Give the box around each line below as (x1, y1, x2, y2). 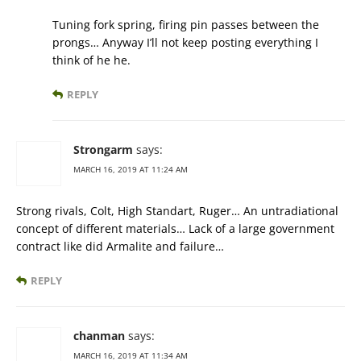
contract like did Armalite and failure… (16, 239, 224, 255)
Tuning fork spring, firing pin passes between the (52, 17, 319, 33)
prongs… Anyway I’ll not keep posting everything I (52, 35, 318, 51)
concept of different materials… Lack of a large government (16, 221, 334, 237)
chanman (73, 328, 125, 344)
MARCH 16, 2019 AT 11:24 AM (73, 164, 188, 176)
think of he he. (52, 52, 131, 68)
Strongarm (73, 142, 133, 158)
